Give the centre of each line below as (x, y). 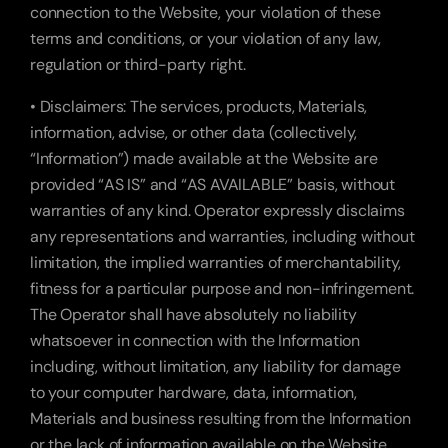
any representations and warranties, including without (222, 236)
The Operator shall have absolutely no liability (193, 314)
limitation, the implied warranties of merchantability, (216, 262)
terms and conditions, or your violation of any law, (205, 38)
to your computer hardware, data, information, (193, 392)
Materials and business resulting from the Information (220, 418)
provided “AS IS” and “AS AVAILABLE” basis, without (212, 184)
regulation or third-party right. (138, 64)
